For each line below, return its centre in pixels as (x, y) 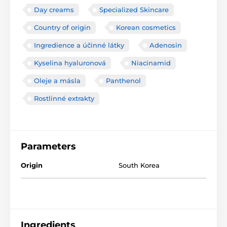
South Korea (139, 165)
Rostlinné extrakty (64, 99)
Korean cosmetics (146, 28)
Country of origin (62, 28)
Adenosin (166, 45)
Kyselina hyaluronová (70, 63)
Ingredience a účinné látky (79, 45)
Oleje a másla (57, 81)
